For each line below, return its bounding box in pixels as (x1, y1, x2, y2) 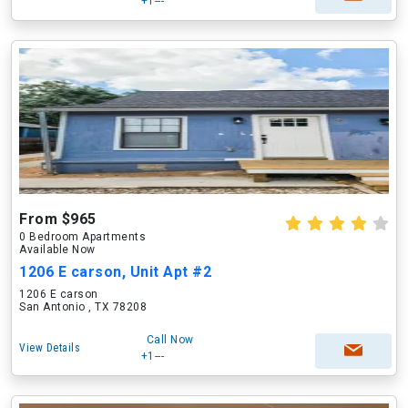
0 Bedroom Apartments (19, 230, 146, 243)
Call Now (146, 333, 194, 346)
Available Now (19, 243, 96, 256)
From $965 (19, 210, 97, 228)
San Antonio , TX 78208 (19, 301, 147, 313)
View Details (19, 342, 80, 354)
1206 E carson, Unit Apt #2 (19, 263, 211, 280)
